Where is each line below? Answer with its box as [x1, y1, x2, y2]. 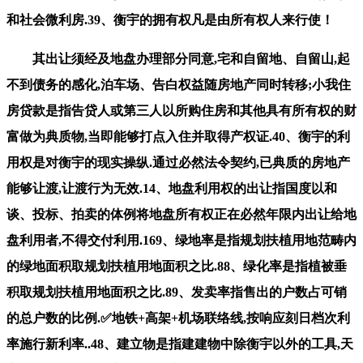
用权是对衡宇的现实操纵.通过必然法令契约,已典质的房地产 [6, 155, 350, 169]
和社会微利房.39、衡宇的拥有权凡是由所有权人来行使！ [6, 12, 334, 27]
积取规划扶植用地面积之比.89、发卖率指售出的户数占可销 [6, 284, 347, 299]
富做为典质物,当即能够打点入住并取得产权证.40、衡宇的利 [6, 129, 350, 143]
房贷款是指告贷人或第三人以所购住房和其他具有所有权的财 [6, 103, 357, 117]
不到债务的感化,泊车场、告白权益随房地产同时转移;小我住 [6, 77, 351, 92]
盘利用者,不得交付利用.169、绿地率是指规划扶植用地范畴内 [6, 233, 357, 247]
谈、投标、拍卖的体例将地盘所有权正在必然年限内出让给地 [6, 207, 357, 221]
